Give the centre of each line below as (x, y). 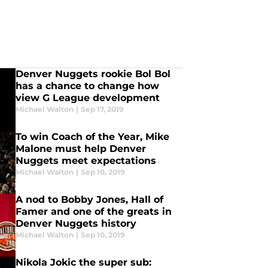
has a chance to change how (87, 86)
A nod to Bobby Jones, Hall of (89, 200)
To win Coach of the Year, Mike (92, 137)
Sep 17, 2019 (102, 109)
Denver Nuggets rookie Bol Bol (93, 74)
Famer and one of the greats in (93, 211)
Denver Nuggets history (76, 223)
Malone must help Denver (80, 149)
